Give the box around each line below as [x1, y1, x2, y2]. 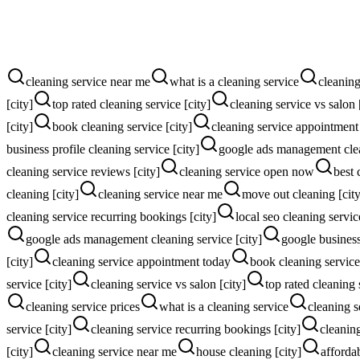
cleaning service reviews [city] [6, 164, 160, 178]
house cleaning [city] [196, 344, 301, 358]
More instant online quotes [6, 64, 141, 79]
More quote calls [6, 27, 91, 42]
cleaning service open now [179, 164, 314, 178]
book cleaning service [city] [52, 119, 192, 133]
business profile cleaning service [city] [6, 141, 199, 156]
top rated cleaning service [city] [52, 96, 211, 111]
